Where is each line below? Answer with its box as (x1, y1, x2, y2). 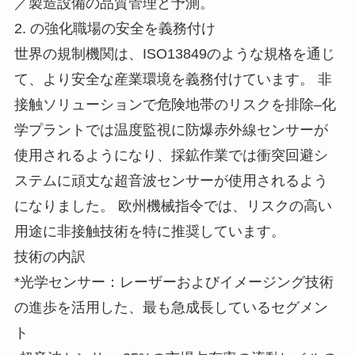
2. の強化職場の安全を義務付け (13, 20, 216, 36)
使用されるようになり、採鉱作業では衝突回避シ (13, 147, 328, 163)
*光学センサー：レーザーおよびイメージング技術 (13, 273, 334, 290)
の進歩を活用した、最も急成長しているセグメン (13, 299, 328, 315)
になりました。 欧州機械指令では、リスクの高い (13, 197, 332, 214)
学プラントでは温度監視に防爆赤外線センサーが (13, 121, 328, 138)
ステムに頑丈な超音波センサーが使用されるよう (13, 172, 328, 189)
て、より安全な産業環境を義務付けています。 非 (13, 71, 332, 87)
